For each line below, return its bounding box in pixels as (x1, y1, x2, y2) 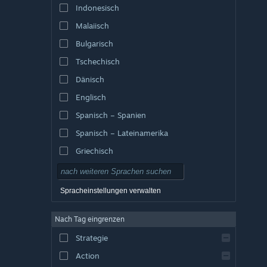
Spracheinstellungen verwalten (60, 186, 161, 195)
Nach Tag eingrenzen (55, 214, 125, 223)
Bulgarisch (75, 38, 113, 48)
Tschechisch (75, 56, 120, 66)
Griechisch (75, 145, 113, 156)
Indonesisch (75, 2, 119, 13)
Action (75, 250, 100, 260)
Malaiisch (75, 20, 109, 30)
